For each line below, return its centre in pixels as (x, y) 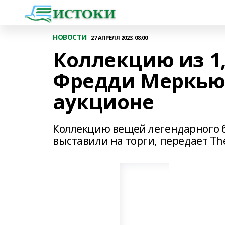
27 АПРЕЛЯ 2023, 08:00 (119, 37)
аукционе (103, 102)
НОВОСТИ (70, 37)
